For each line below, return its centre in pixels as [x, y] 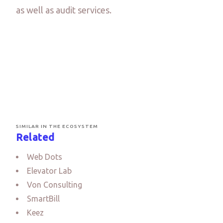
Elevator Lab [49, 170]
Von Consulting [55, 184]
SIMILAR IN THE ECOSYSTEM [57, 126]
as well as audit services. [64, 10]
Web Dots [45, 157]
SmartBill [43, 198]
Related [35, 137]
